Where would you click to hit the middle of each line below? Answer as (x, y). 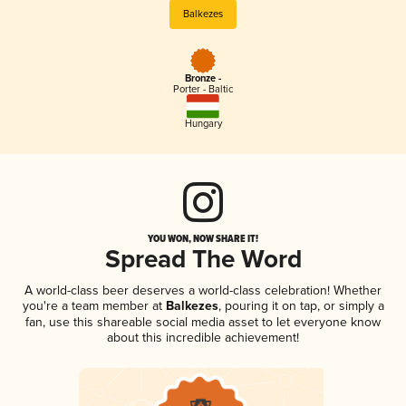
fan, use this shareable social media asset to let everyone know (203, 322)
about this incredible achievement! (203, 337)
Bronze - (203, 79)
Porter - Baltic (203, 90)
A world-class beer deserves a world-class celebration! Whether (203, 290)
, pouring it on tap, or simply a (301, 305)
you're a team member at (92, 305)
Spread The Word (203, 260)
